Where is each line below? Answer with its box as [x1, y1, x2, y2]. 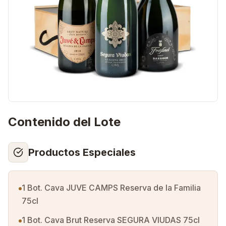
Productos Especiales [28, 146, 136, 158]
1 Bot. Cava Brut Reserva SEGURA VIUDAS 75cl [22, 215, 200, 225]
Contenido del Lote [8, 115, 121, 129]
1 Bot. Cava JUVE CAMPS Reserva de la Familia [22, 183, 201, 193]
